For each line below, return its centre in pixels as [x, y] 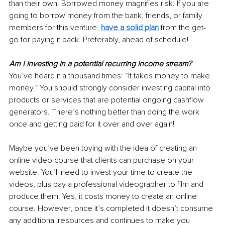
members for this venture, [55, 27]
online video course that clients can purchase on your [102, 160]
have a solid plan [130, 27]
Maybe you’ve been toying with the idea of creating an [104, 148]
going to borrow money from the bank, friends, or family [107, 15]
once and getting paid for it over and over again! [92, 124]
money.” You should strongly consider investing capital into [111, 88]
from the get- [182, 27]
